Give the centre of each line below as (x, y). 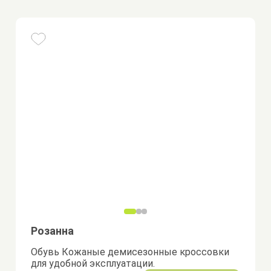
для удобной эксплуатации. (93, 263)
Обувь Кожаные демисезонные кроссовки (130, 252)
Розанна (53, 231)
